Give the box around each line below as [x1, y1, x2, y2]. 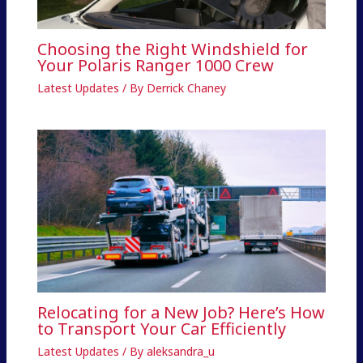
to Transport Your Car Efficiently [36, 318, 286, 340]
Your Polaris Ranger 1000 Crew [36, 54, 274, 77]
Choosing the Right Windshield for [36, 38, 308, 61]
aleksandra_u [146, 344, 215, 360]
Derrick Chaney [146, 80, 226, 96]
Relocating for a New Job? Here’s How [36, 301, 325, 324]
